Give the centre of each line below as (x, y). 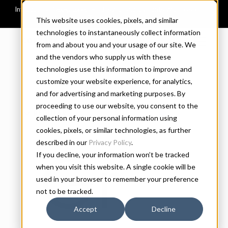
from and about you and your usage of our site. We (116, 45)
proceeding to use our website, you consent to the (117, 106)
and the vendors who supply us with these (103, 57)
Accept (85, 209)
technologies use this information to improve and (114, 69)
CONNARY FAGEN (53, 41)
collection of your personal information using (106, 118)
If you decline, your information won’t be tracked (112, 154)
